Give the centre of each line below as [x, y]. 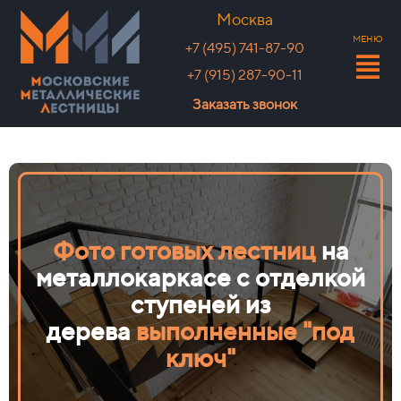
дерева [91, 331]
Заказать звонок [244, 104]
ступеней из [200, 304]
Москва [244, 19]
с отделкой [301, 277]
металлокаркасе [136, 277]
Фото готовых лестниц [184, 250]
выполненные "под [245, 331]
